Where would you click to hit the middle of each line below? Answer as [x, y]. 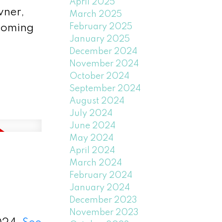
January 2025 [100, 39]
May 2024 [92, 138]
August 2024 [97, 101]
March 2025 [96, 14]
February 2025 [101, 27]
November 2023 [104, 212]
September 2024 [105, 88]
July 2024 [91, 113]
